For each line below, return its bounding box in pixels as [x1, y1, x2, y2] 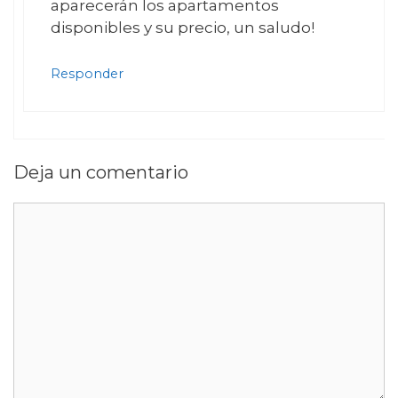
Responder [51, 65, 123, 82]
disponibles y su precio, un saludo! [51, 19, 314, 37]
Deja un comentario [13, 162, 188, 184]
